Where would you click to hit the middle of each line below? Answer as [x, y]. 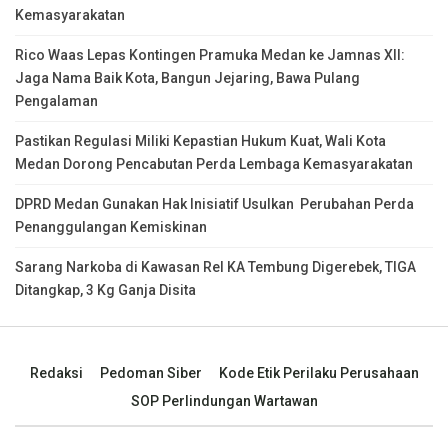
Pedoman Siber [150, 372]
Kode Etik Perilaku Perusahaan [318, 372]
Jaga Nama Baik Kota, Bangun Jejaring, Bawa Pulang [187, 77]
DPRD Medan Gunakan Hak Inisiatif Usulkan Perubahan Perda [214, 203]
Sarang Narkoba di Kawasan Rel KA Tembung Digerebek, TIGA [215, 266]
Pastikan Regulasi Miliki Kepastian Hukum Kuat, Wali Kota [200, 140]
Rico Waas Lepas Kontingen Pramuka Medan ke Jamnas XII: [210, 54]
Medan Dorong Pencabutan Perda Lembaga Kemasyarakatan [214, 163]
